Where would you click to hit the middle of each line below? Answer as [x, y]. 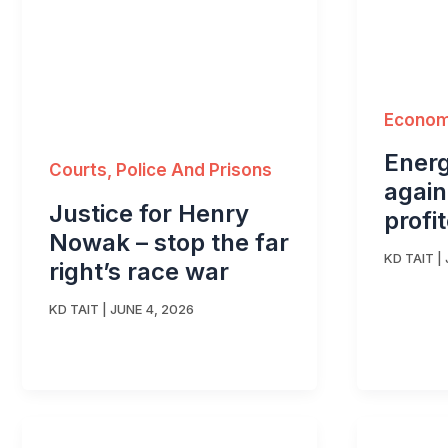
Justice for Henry [149, 213]
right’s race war [139, 271]
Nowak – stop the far [169, 242]
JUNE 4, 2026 [152, 308]
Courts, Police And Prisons [160, 170]
